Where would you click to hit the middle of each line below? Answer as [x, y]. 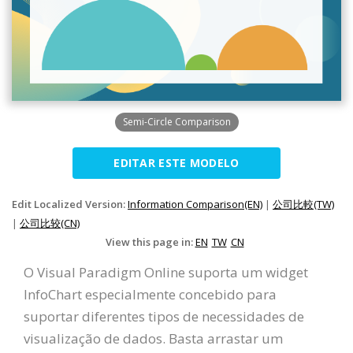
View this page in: [150, 242]
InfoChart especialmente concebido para [150, 295]
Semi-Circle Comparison [176, 122]
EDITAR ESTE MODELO [176, 163]
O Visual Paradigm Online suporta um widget [166, 273]
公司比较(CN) [50, 223]
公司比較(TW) [303, 204]
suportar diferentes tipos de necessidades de [164, 317]
